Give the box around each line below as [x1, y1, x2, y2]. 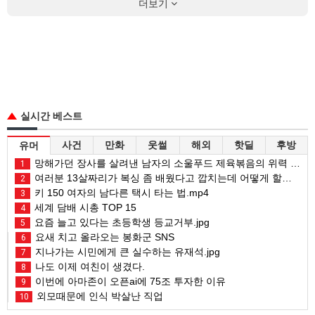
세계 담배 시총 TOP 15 [32, 201, 136, 213]
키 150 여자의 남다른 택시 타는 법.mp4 [32, 186, 209, 198]
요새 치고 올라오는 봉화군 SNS [32, 231, 174, 243]
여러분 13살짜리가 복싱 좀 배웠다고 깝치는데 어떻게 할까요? [32, 172, 282, 184]
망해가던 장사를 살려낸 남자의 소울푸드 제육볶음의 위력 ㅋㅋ [32, 157, 290, 169]
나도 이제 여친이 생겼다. [32, 260, 145, 272]
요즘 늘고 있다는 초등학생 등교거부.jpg [32, 216, 210, 228]
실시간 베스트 [20, 110, 82, 122]
